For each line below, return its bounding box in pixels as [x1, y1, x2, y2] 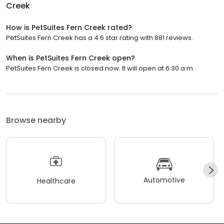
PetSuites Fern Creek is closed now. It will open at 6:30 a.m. [6, 63, 194, 73]
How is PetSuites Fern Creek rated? [6, 22, 132, 32]
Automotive [143, 175, 185, 185]
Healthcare [36, 176, 75, 186]
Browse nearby [6, 114, 66, 126]
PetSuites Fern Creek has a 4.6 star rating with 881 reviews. [6, 32, 193, 42]
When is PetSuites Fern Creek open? [6, 52, 135, 63]
